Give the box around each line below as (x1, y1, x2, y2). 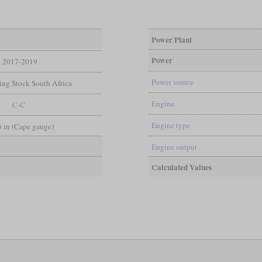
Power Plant (151, 33, 192, 46)
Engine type (151, 119, 190, 130)
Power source (151, 76, 194, 87)
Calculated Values (151, 161, 212, 173)
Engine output (151, 141, 197, 152)
